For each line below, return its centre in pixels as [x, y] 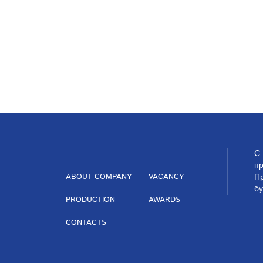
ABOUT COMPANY [99, 177]
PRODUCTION [90, 200]
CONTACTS [86, 223]
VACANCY [166, 177]
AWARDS [164, 200]
